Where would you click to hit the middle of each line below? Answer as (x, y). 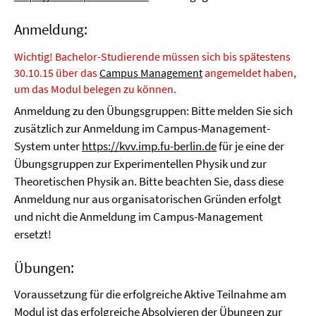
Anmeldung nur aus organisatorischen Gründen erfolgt (148, 199)
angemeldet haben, (249, 73)
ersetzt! (33, 234)
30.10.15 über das (57, 73)
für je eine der (250, 146)
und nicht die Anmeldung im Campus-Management (139, 217)
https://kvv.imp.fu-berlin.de (149, 146)
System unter (48, 146)
